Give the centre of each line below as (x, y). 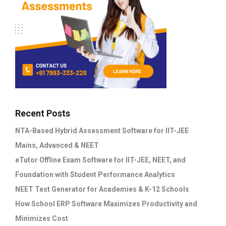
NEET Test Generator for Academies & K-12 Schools (102, 189)
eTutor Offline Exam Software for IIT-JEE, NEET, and (100, 160)
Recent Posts (43, 113)
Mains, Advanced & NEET (57, 145)
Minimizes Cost (42, 218)
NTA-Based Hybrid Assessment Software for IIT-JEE (102, 130)
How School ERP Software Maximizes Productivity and (106, 204)
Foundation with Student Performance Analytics (95, 174)
